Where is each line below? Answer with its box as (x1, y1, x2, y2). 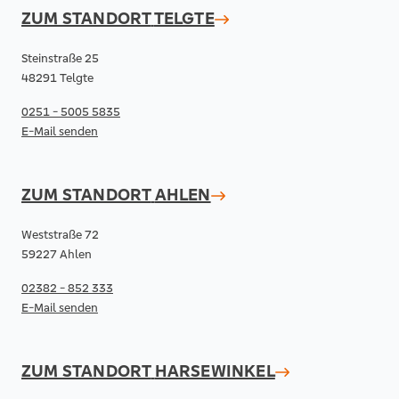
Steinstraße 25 (21, 51, 99, 66)
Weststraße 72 (21, 227, 99, 242)
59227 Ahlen (21, 247, 92, 262)
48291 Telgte (21, 70, 94, 85)
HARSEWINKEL (154, 360, 275, 381)
